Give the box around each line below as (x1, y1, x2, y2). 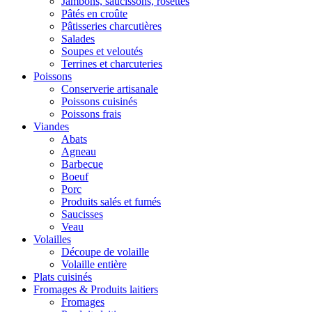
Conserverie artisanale (61, 82, 158, 95)
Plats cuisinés (33, 270, 92, 283)
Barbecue (61, 157, 103, 170)
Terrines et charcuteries (61, 57, 162, 70)
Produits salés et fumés (61, 195, 161, 208)
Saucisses (61, 208, 103, 220)
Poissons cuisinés (61, 95, 137, 107)
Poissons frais (61, 107, 121, 120)
